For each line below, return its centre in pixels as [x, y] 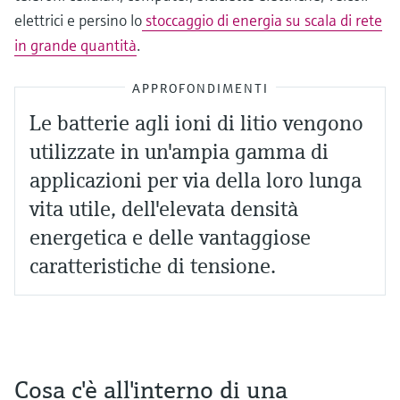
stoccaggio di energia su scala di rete [262, 20]
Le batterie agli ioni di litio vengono [196, 123]
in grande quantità [75, 45]
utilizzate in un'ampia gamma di [179, 151]
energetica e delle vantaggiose [170, 237]
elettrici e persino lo [78, 20]
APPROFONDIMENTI [200, 88]
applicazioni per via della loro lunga [196, 180]
